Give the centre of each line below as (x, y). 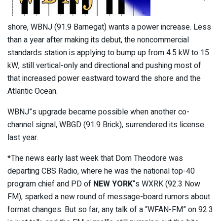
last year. (23, 137)
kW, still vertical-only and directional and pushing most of (104, 65)
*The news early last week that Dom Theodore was (95, 158)
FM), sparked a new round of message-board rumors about (109, 197)
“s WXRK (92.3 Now (166, 184)
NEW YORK (113, 184)
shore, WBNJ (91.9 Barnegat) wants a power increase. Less (109, 27)
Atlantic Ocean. (33, 91)
